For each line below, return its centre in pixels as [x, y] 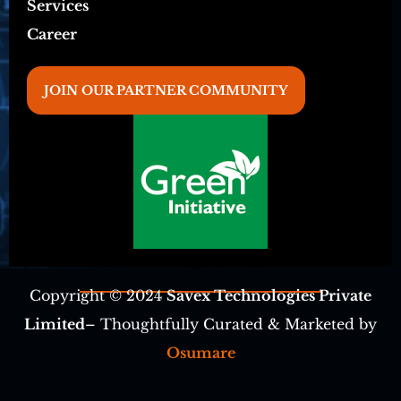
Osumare [200, 352]
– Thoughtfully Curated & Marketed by [231, 324]
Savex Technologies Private [269, 295]
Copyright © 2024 [98, 295]
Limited [55, 324]
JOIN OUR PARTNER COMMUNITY [166, 90]
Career [52, 34]
